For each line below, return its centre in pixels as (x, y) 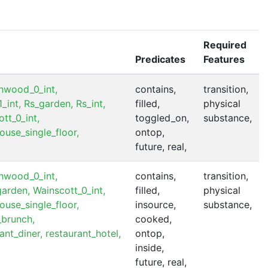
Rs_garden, (48, 103)
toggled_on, (162, 118)
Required (225, 45)
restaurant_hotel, (83, 233)
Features (224, 59)
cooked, (153, 219)
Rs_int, (91, 103)
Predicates (160, 59)
